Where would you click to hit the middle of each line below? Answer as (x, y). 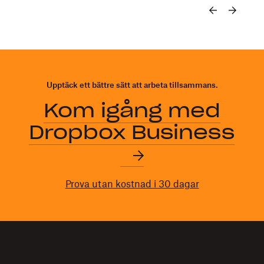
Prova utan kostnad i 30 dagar (132, 184)
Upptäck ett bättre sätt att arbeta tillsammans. (132, 85)
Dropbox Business (132, 133)
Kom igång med (132, 111)
